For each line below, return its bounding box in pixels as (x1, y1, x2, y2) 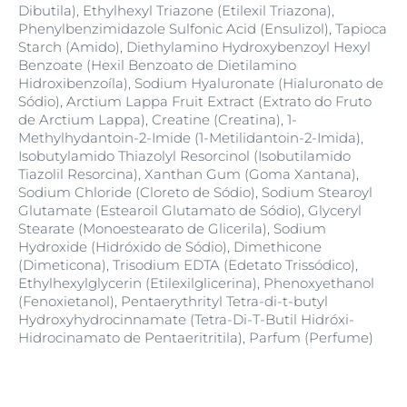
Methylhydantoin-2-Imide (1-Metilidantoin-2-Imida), (18, 129, 363, 146)
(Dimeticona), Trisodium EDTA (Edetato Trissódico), (18, 256, 358, 273)
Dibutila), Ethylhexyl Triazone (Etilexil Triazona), (18, 2, 334, 19)
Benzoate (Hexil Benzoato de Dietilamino (18, 56, 296, 74)
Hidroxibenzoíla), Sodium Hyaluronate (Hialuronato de (18, 74, 383, 92)
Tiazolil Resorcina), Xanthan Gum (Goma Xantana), (18, 165, 359, 183)
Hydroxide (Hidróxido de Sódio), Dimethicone (18, 238, 322, 255)
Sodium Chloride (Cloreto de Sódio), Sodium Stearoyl (18, 184, 372, 201)
